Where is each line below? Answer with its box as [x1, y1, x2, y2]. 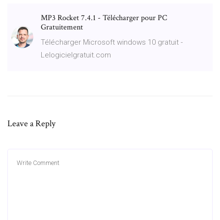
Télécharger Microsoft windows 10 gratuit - [41, 37, 183, 47]
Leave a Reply [7, 117, 55, 129]
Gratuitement [41, 22, 83, 32]
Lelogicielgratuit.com [41, 50, 111, 59]
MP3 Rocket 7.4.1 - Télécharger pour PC [41, 12, 167, 23]
